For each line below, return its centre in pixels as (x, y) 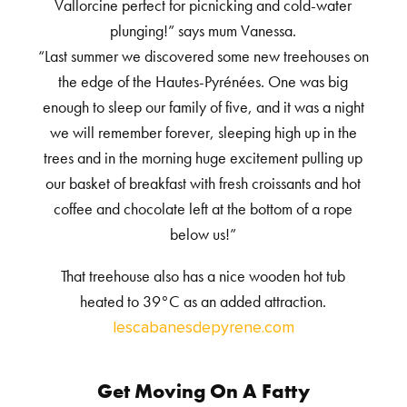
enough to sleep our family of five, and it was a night (203, 108)
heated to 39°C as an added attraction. (203, 303)
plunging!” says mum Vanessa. (203, 32)
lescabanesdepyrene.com (203, 328)
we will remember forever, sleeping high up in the (203, 134)
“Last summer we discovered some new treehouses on (203, 57)
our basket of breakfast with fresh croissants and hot (203, 184)
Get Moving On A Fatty (203, 392)
